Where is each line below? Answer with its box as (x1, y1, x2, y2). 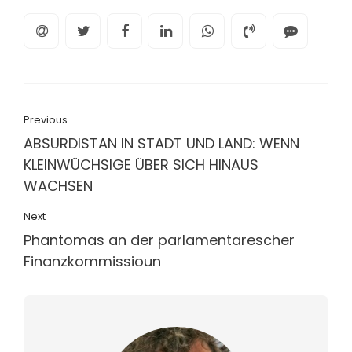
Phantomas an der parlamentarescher (24, 229, 295, 250)
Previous (24, 112, 68, 127)
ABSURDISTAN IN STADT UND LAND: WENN (24, 133, 299, 153)
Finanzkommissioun (24, 251, 161, 271)
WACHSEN (24, 175, 93, 196)
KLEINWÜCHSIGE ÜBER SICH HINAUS (24, 154, 258, 174)
